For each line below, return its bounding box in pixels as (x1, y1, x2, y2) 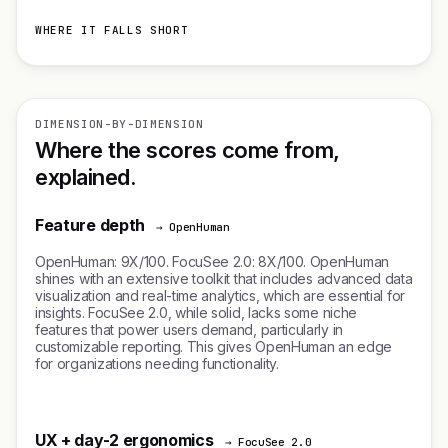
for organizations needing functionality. (35, 355, 279, 372)
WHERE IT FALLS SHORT (35, 23, 189, 37)
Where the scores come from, (35, 137, 340, 163)
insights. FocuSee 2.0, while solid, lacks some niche (35, 304, 357, 321)
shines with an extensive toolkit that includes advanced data (35, 270, 413, 287)
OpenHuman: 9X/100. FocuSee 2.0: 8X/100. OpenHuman (35, 253, 389, 270)
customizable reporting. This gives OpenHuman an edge (35, 338, 392, 355)
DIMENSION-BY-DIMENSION (35, 117, 204, 131)
